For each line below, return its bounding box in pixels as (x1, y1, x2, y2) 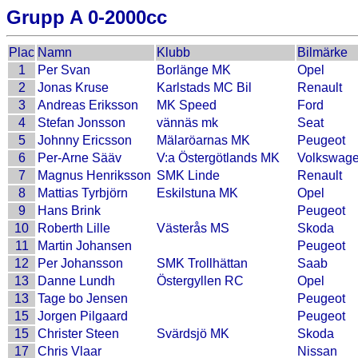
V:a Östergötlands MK (157, 151, 280, 165)
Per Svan (38, 63, 90, 77)
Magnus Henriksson (38, 169, 151, 182)
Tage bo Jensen (38, 292, 128, 305)
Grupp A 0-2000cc (6, 6, 167, 28)
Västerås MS (157, 221, 229, 235)
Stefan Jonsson (38, 116, 125, 129)
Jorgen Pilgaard (38, 309, 128, 323)
